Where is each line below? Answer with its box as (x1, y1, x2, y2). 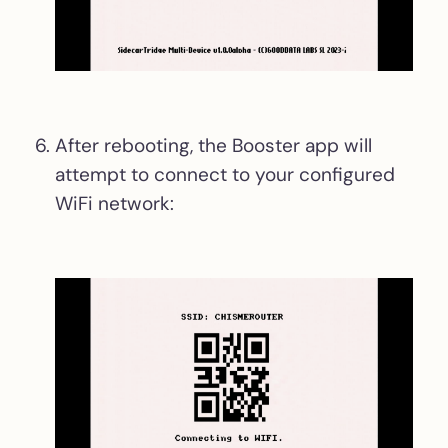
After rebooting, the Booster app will (55, 133, 372, 159)
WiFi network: (55, 191, 174, 217)
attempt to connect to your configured (55, 162, 395, 188)
